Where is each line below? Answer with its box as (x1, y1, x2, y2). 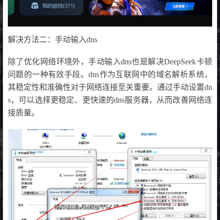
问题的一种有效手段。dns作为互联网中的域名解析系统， (8, 70, 212, 79)
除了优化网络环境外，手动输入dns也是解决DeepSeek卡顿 (8, 57, 212, 66)
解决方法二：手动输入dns (8, 35, 97, 44)
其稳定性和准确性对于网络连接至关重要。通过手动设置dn (8, 83, 212, 92)
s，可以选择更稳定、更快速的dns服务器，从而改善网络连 (8, 96, 212, 105)
